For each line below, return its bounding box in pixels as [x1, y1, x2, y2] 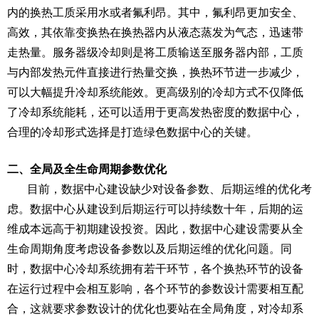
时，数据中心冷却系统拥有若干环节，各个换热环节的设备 [7, 263, 303, 275]
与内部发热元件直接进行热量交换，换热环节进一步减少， [7, 66, 303, 78]
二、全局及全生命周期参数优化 [7, 163, 167, 175]
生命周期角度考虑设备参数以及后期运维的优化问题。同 [7, 243, 292, 255]
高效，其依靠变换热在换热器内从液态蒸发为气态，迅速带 [7, 26, 303, 38]
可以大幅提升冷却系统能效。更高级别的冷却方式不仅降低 [7, 86, 303, 98]
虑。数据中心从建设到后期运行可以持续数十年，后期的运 [7, 203, 303, 215]
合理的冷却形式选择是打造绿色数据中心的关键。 [7, 126, 258, 138]
